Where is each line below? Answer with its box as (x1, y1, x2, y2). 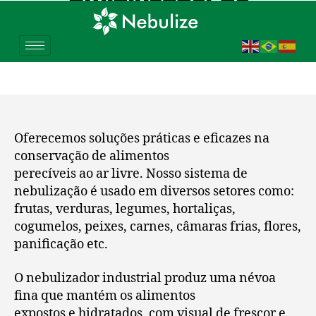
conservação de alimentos (14, 148, 169, 165)
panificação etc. (14, 236, 108, 253)
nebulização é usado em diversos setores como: (14, 183, 294, 200)
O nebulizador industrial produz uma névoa (14, 269, 276, 286)
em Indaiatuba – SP (49, 36, 267, 68)
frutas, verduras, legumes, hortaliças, (14, 201, 236, 218)
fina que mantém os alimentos (14, 287, 195, 304)
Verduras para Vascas (30, 7, 286, 39)
